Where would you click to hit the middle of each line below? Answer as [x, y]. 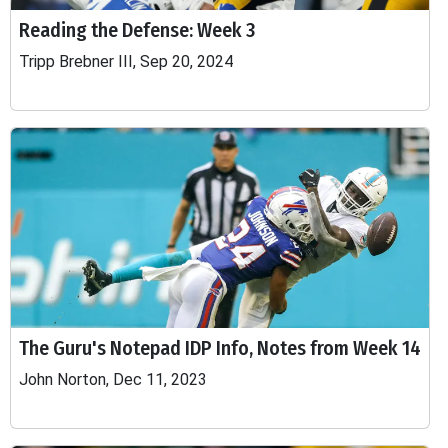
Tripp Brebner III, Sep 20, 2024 [126, 61]
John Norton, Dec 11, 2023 [113, 379]
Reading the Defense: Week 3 [137, 30]
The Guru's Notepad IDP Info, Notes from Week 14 [220, 348]
